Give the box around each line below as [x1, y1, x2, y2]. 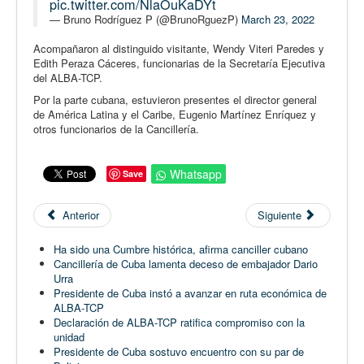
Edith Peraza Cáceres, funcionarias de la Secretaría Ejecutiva [33, 54, 325, 71]
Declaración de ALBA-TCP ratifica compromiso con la [54, 314, 305, 330]
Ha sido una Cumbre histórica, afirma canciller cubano [54, 240, 308, 257]
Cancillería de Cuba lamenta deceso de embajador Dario [54, 255, 318, 271]
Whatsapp [170, 165, 222, 182]
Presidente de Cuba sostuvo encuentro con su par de [54, 343, 304, 359]
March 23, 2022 [241, 11, 314, 27]
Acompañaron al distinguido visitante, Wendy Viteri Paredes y [33, 40, 324, 56]
